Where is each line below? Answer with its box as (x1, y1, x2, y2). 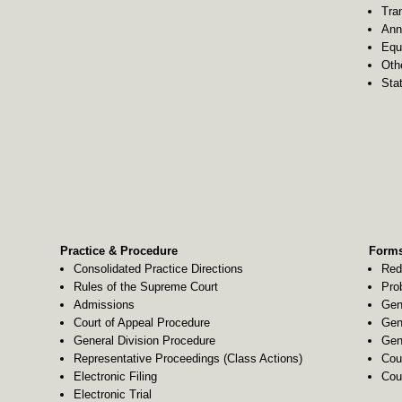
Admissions (73, 298, 135, 312)
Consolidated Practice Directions (73, 262, 243, 276)
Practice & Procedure (60, 244, 179, 258)
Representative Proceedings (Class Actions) (73, 352, 302, 366)
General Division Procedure (73, 334, 215, 348)
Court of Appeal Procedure (73, 316, 210, 330)
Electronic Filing (73, 370, 157, 384)
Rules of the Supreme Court (73, 280, 218, 294)
